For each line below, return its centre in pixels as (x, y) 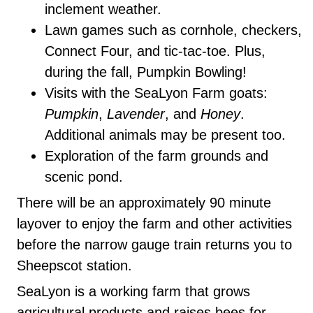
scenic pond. (84, 177)
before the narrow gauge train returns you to (154, 245)
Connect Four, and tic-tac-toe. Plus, (155, 51)
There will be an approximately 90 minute (144, 203)
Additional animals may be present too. (165, 135)
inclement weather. (103, 9)
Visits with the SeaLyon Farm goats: (156, 93)
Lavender (136, 114)
